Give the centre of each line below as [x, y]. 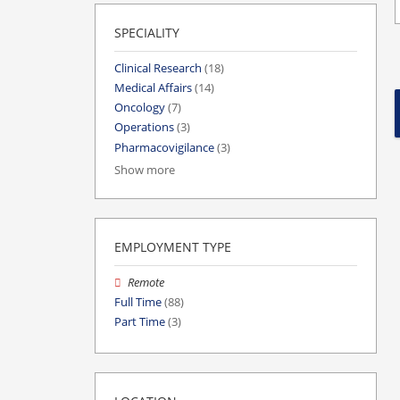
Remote [146, 282]
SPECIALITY [147, 32]
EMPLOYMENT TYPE [173, 246]
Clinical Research [158, 68]
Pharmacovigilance [164, 147]
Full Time [138, 303]
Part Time [140, 322]
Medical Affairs [153, 88]
